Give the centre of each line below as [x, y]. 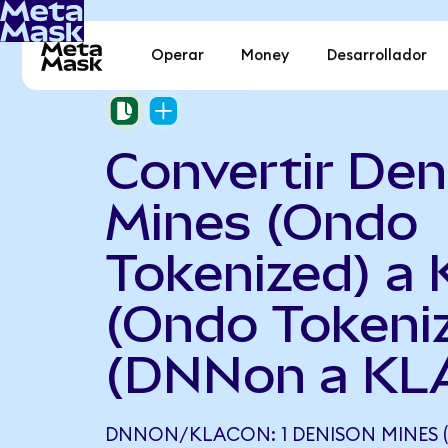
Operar [178, 56]
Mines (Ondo [261, 221]
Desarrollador [376, 56]
